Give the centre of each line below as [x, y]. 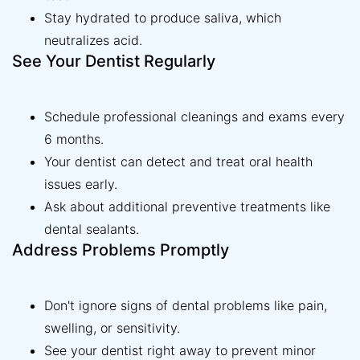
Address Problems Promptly [121, 250]
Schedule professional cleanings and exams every [194, 117]
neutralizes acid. [93, 41]
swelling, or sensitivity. [112, 328]
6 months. [74, 139]
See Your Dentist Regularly [114, 61]
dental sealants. [92, 229]
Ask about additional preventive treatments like [187, 207]
